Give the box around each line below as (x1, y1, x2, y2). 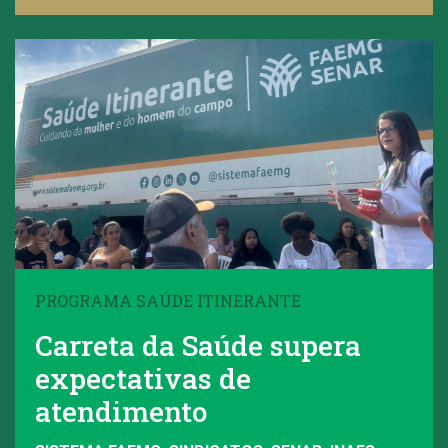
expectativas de (35, 359, 251, 397)
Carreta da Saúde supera (35, 326, 361, 364)
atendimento (35, 392, 207, 430)
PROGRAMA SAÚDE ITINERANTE (35, 289, 301, 311)
